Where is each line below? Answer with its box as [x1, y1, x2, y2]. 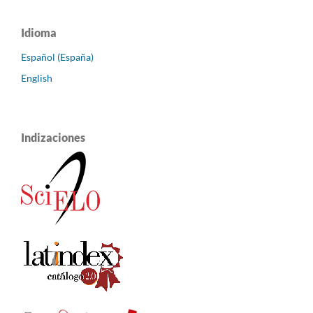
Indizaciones [21, 130, 85, 144]
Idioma [21, 26, 57, 40]
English [21, 72, 52, 84]
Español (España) [21, 51, 94, 64]
